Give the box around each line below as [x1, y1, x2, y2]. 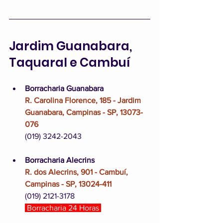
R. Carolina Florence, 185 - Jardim [25, 96, 143, 105]
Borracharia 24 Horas [25, 203, 101, 212]
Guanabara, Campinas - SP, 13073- [25, 108, 143, 116]
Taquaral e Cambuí [9, 54, 130, 71]
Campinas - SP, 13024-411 [25, 179, 111, 188]
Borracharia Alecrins [25, 155, 95, 164]
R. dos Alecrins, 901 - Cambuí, [25, 167, 130, 176]
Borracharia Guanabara [25, 84, 104, 93]
